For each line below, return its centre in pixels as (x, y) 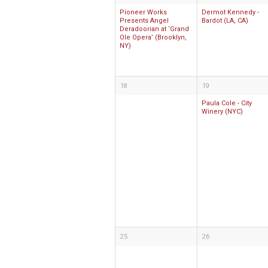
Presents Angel (144, 21)
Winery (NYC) (222, 112)
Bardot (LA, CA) (225, 21)
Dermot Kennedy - (230, 12)
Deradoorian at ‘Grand (154, 29)
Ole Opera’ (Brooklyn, (153, 37)
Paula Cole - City (227, 103)
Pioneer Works (143, 12)
